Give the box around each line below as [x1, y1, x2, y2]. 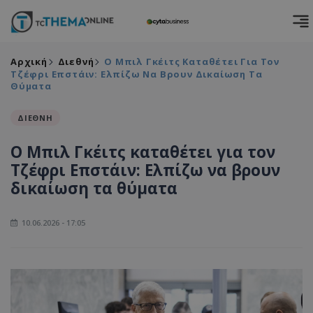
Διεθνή [57, 55, 94, 68]
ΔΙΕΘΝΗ [17, 112, 53, 123]
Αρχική [10, 55, 48, 68]
